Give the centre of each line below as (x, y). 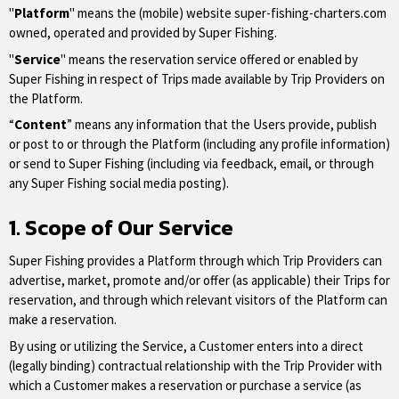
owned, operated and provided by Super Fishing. (143, 33)
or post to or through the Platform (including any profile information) (199, 144)
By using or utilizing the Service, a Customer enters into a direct (186, 346)
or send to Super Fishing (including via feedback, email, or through (191, 163)
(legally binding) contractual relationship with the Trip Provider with (195, 365)
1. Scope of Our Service (121, 228)
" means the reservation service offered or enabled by (209, 59)
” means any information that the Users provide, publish (222, 124)
